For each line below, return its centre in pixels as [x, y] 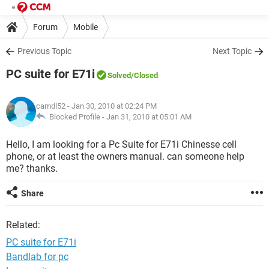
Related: [23, 225]
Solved [119, 75]
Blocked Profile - [76, 117]
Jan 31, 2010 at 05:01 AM [149, 117]
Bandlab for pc [37, 257]
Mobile [86, 27]
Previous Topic [44, 51]
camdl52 [51, 106]
